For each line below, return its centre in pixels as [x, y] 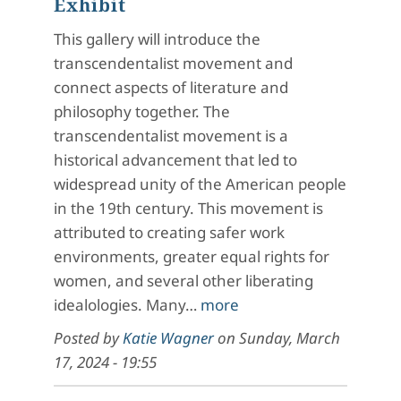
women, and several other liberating [183, 280]
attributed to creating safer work [169, 232]
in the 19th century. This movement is [188, 208]
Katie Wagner [168, 337]
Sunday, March [290, 337]
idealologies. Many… [127, 304]
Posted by [88, 337]
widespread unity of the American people [200, 183]
